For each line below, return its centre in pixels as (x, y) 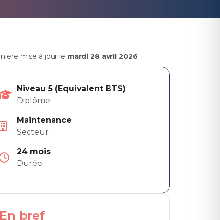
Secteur (33, 132)
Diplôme (34, 100)
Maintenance (44, 120)
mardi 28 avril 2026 (103, 56)
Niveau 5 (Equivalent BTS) (71, 89)
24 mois (34, 151)
